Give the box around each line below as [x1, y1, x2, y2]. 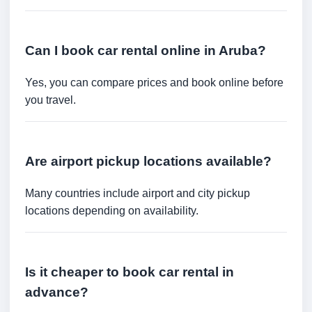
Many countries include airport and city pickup [25, 187, 250, 199]
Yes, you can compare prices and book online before [25, 77, 283, 88]
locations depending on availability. [25, 204, 198, 217]
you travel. [25, 94, 76, 106]
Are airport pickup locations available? [25, 154, 272, 169]
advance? [25, 284, 88, 299]
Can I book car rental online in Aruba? [25, 43, 266, 58]
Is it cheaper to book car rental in [25, 264, 234, 279]
